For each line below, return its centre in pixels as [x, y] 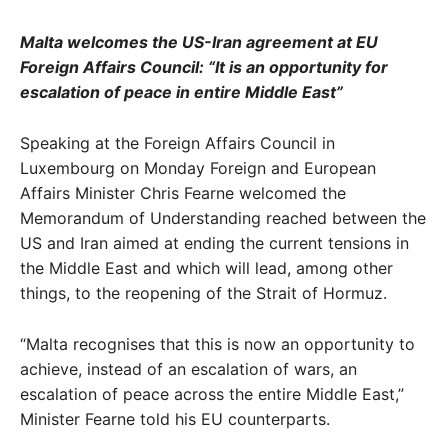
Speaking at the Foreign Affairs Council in [177, 142]
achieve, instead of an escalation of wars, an [188, 368]
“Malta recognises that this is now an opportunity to [217, 343]
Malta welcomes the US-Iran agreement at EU [199, 41]
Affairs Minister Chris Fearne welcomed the [183, 192]
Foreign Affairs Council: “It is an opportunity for [204, 66]
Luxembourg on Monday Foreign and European [198, 167]
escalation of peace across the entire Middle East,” [212, 393]
